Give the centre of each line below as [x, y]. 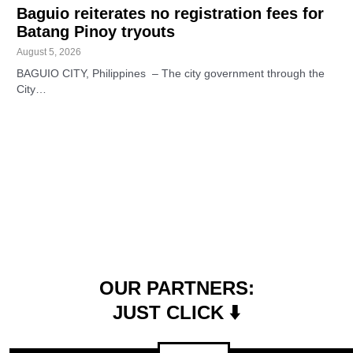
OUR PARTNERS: [176, 288]
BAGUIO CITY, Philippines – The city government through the [171, 73]
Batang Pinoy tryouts [96, 31]
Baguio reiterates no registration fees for [171, 13]
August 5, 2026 [49, 52]
